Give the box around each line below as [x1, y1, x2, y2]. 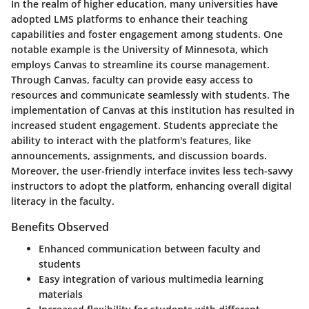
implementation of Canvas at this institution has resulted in [11, 103, 295, 117]
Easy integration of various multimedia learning [39, 272, 263, 286]
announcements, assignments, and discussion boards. [11, 149, 267, 163]
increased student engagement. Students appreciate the [11, 119, 278, 132]
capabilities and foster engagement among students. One [11, 28, 283, 41]
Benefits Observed [11, 219, 109, 235]
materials [39, 288, 83, 301]
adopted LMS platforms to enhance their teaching [11, 12, 248, 26]
